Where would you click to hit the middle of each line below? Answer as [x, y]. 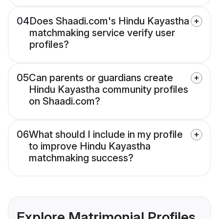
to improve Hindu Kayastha [90, 146]
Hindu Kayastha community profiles [109, 90]
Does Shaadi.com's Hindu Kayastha [109, 21]
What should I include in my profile [106, 135]
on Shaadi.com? [65, 101]
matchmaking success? [81, 158]
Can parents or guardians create [101, 78]
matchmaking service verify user [102, 33]
